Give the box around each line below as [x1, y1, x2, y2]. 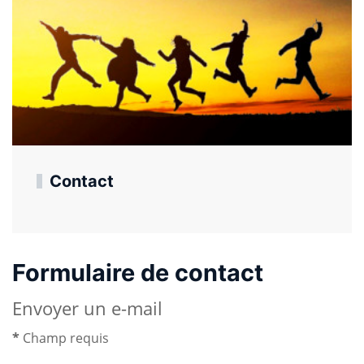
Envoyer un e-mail [12, 297, 162, 320]
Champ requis [19, 329, 109, 347]
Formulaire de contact [12, 258, 263, 287]
